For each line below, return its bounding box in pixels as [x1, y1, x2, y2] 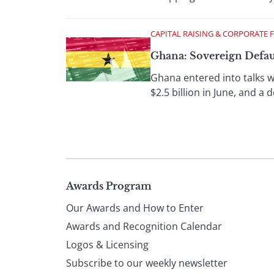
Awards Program [66, 180, 152, 192]
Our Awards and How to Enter [66, 201, 204, 215]
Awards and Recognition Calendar [66, 220, 222, 233]
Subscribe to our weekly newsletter [66, 256, 228, 270]
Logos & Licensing [66, 238, 149, 251]
